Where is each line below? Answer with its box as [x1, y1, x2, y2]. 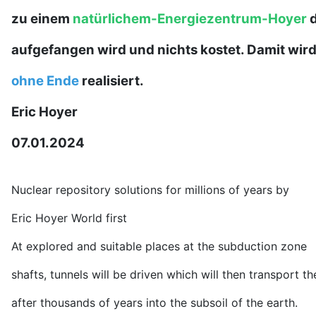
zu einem [11, 11, 73, 28]
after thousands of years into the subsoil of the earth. [11, 296, 298, 310]
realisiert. [79, 73, 144, 90]
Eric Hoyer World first [11, 211, 127, 226]
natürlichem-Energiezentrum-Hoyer [73, 11, 310, 28]
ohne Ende [11, 73, 79, 90]
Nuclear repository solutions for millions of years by [11, 183, 289, 197]
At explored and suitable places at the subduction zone [11, 239, 307, 254]
